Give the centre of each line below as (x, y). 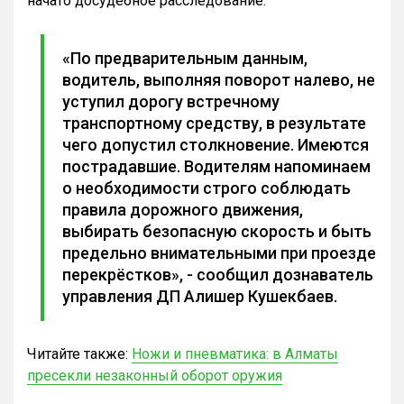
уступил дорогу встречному (171, 101)
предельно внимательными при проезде (219, 252)
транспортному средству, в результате (214, 123)
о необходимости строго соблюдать (207, 188)
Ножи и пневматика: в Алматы (235, 353)
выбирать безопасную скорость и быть (217, 231)
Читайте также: (79, 353)
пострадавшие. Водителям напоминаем (216, 166)
